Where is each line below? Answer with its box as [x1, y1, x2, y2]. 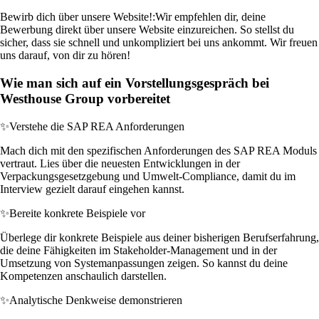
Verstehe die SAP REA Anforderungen [9, 120, 184, 132]
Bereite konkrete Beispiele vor [9, 206, 145, 219]
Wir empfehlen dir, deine [155, 11, 266, 23]
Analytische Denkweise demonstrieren [9, 293, 182, 306]
